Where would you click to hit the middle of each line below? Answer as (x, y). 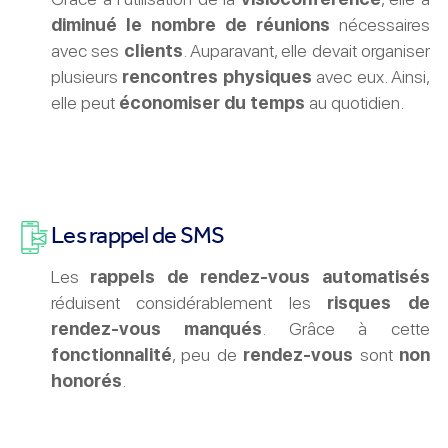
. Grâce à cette (346, 329)
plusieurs (86, 77)
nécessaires (379, 25)
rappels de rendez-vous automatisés (260, 277)
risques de (378, 303)
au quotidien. (354, 103)
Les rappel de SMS (137, 235)
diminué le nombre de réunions (190, 25)
